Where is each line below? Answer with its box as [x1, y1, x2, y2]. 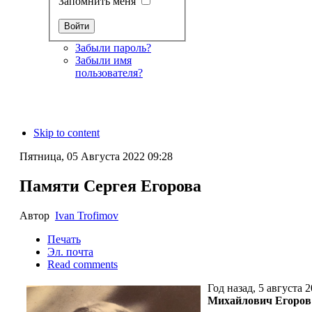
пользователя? [75, 67, 143, 79]
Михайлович [207, 295, 272, 307]
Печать [47, 233, 81, 246]
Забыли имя [75, 54, 132, 67]
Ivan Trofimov [54, 210, 118, 222]
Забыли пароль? [75, 42, 151, 54]
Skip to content [33, 127, 100, 139]
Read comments [47, 258, 118, 271]
